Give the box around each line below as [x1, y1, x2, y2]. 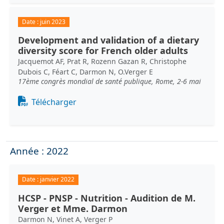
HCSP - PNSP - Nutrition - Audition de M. [18, 191, 195, 204]
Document [17, 93, 59, 105]
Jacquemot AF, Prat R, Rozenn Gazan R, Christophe [18, 56, 186, 66]
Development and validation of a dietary [18, 34, 199, 46]
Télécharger [31, 96, 77, 108]
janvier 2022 [39, 175, 74, 184]
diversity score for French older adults [18, 44, 188, 57]
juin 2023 [39, 17, 65, 26]
